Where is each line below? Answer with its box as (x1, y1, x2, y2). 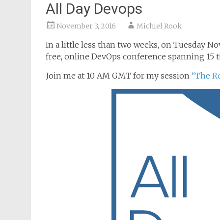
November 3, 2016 (56, 22, 116, 30)
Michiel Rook (137, 22, 182, 30)
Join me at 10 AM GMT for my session (46, 71, 192, 81)
